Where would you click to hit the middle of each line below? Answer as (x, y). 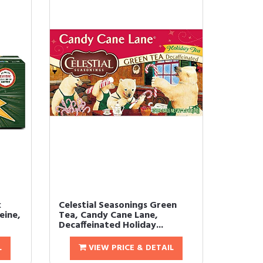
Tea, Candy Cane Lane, (108, 216)
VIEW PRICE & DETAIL (130, 248)
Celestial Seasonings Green (117, 206)
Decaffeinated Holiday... (111, 226)
